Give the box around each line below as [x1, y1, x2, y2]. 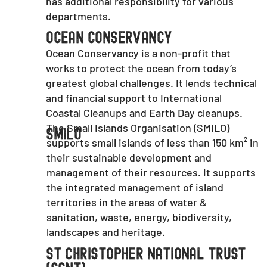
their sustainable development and [46, 151, 212, 164]
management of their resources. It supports [46, 166, 256, 179]
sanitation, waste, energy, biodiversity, [46, 210, 232, 224]
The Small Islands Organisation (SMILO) [46, 121, 230, 135]
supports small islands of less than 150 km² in [46, 136, 259, 150]
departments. [46, 9, 111, 23]
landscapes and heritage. [46, 225, 166, 239]
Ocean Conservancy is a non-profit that [46, 46, 231, 60]
